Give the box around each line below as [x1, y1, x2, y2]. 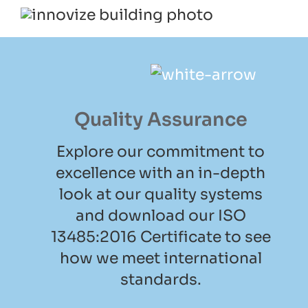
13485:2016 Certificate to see [50, 228, 271, 247]
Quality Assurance [74, 108, 247, 132]
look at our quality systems [58, 185, 263, 204]
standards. [120, 270, 201, 289]
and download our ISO [75, 206, 246, 225]
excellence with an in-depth [56, 164, 265, 183]
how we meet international [59, 249, 262, 268]
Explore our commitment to [56, 142, 265, 162]
